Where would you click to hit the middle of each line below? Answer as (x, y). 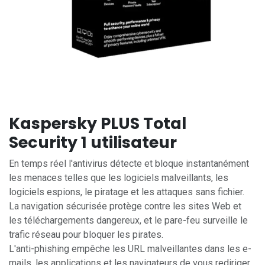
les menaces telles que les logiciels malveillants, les (119, 178)
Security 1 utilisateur (93, 142)
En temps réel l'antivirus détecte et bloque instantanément (129, 164)
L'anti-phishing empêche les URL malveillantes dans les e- (130, 249)
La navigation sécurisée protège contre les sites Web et (125, 206)
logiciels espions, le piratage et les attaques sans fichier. (127, 192)
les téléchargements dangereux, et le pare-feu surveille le (128, 220)
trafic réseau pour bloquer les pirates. (86, 235)
